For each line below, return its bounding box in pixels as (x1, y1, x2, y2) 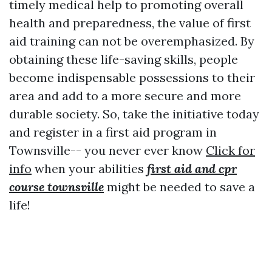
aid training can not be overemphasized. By (9, 33, 254, 49)
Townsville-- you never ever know (9, 143, 206, 158)
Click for (206, 143, 255, 158)
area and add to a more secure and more (9, 88, 241, 104)
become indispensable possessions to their (9, 70, 255, 86)
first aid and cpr (147, 161, 237, 177)
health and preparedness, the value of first (9, 15, 251, 31)
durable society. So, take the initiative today (9, 106, 259, 122)
